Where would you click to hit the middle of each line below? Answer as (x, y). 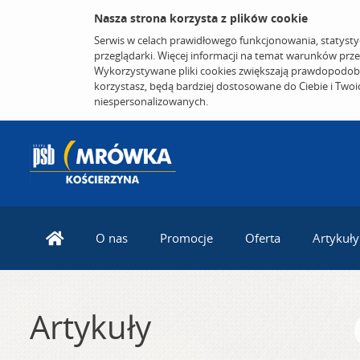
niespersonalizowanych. (151, 101)
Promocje (186, 238)
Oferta (263, 238)
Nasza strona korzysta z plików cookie (201, 18)
